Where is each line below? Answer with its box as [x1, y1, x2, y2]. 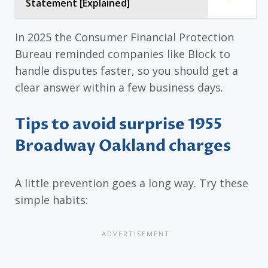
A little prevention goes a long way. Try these [15, 176, 248, 191]
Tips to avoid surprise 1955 [15, 114, 222, 136]
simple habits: [15, 193, 88, 208]
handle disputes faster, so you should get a [15, 63, 238, 78]
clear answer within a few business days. [15, 80, 223, 95]
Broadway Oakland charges [15, 135, 231, 157]
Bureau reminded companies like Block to [15, 46, 230, 61]
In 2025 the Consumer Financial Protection [15, 29, 234, 44]
